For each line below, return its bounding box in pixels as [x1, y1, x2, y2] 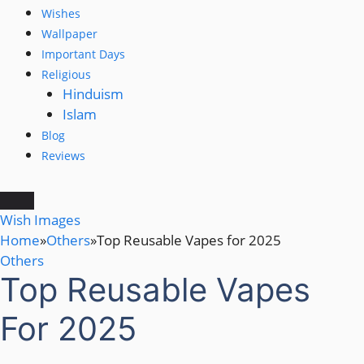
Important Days [41, 45, 125, 62]
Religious [41, 66, 91, 82]
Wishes [41, 5, 80, 21]
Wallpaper [41, 25, 97, 41]
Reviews [41, 147, 85, 163]
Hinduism [62, 84, 123, 103]
